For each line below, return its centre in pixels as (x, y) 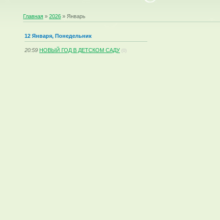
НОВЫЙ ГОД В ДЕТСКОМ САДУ (80, 50)
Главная (33, 16)
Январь (76, 16)
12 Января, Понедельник (58, 36)
